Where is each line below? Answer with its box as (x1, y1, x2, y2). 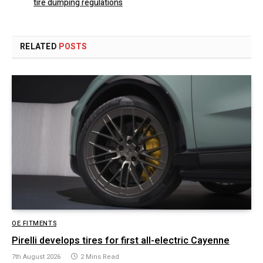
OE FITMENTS (12, 218, 57, 229)
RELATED (20, 40, 59, 53)
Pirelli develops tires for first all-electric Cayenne (12, 234, 230, 248)
